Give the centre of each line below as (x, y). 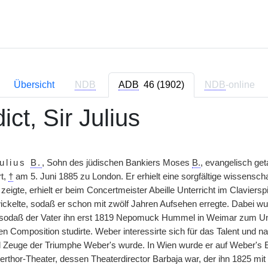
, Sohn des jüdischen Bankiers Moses (117, 163)
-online (240, 85)
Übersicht (34, 85)
